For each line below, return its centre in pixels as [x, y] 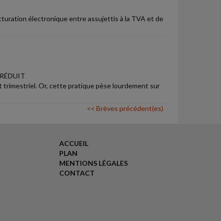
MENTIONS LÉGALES [93, 163]
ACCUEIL [74, 143]
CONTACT [77, 173]
